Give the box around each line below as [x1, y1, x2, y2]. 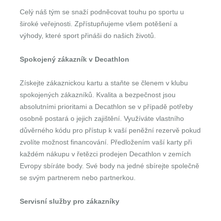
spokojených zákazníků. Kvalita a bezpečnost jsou [20, 91, 176, 99]
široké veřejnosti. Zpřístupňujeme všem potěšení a [20, 20, 178, 28]
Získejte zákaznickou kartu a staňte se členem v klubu [20, 79, 188, 87]
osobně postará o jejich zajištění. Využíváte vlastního [20, 114, 184, 122]
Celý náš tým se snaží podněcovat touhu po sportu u [20, 8, 184, 16]
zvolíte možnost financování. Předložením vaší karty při [20, 138, 192, 146]
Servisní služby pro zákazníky [20, 197, 119, 205]
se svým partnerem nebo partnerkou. [20, 174, 136, 182]
